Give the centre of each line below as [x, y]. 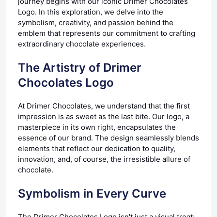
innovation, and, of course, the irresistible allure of [104, 159]
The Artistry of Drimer [80, 67]
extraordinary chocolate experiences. [82, 44]
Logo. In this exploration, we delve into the [91, 12]
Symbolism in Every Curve [92, 193]
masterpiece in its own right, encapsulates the [97, 127]
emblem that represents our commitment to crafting [107, 33]
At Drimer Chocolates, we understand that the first [104, 106]
